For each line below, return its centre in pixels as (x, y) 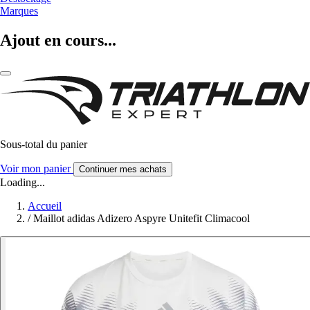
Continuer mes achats (123, 169)
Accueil (45, 206)
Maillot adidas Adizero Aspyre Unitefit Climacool (142, 218)
